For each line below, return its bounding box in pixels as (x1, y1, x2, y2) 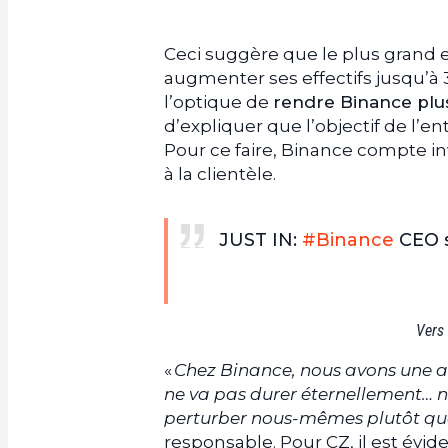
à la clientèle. (164, 163, 276, 184)
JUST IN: (219, 228, 302, 251)
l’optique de (164, 91, 273, 112)
